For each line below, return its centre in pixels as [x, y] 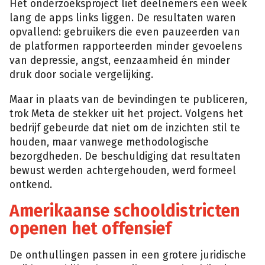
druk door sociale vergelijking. [81, 75]
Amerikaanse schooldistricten [125, 211]
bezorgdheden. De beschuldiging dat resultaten [125, 156]
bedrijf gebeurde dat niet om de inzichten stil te [125, 128]
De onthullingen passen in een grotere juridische [128, 255]
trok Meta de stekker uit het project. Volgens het [126, 114]
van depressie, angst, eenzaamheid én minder [120, 61]
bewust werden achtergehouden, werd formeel [123, 170]
